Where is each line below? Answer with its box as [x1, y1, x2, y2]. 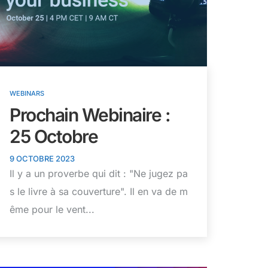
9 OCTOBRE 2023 [10, 154, 75, 164]
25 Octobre [10, 126, 98, 148]
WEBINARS [10, 89, 44, 98]
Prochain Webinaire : [10, 104, 170, 126]
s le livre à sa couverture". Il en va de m [10, 185, 188, 198]
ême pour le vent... [10, 203, 95, 216]
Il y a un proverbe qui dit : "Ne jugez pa [10, 167, 188, 180]
